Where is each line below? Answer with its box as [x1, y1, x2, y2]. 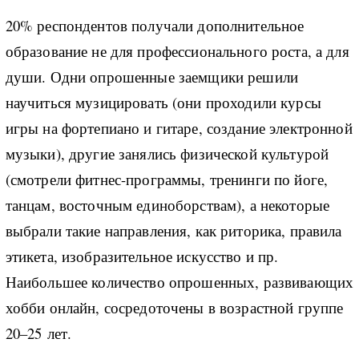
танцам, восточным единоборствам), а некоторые [5, 194, 330, 215]
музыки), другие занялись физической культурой [5, 143, 329, 163]
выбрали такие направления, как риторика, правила [5, 220, 342, 240]
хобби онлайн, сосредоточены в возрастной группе [5, 296, 344, 317]
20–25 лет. [5, 322, 72, 343]
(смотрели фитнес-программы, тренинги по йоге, [5, 168, 329, 189]
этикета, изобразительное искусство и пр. [5, 245, 279, 266]
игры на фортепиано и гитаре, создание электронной [5, 117, 353, 138]
